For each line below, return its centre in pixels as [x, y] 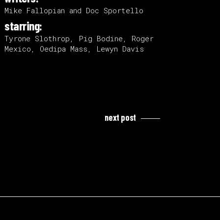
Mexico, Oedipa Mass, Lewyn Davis [74, 49]
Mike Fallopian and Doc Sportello [74, 10]
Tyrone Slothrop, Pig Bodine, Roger [79, 38]
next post [120, 117]
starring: [23, 26]
